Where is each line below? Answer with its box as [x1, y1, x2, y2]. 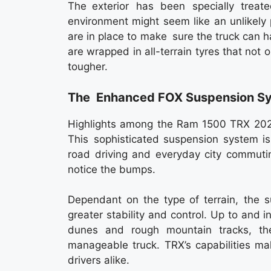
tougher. [68, 60, 108, 73]
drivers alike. [68, 254, 129, 267]
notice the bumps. [68, 163, 155, 175]
